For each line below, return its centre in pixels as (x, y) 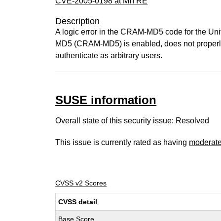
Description (78, 21)
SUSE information (106, 100)
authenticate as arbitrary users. (109, 55)
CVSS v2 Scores (81, 183)
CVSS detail (78, 202)
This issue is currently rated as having (122, 142)
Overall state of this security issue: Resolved (132, 121)
